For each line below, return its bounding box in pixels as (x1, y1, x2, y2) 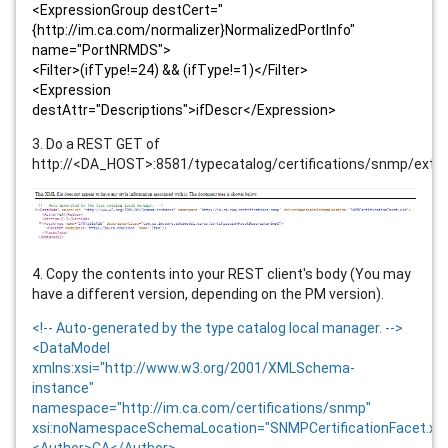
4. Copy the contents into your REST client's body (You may (32, 265, 411, 282)
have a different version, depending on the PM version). (32, 285, 384, 302)
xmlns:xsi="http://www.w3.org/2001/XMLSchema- (32, 359, 355, 376)
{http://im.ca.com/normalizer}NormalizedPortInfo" (32, 22, 355, 38)
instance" (32, 379, 94, 396)
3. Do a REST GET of (32, 136, 160, 152)
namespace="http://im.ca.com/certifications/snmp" (32, 399, 371, 416)
